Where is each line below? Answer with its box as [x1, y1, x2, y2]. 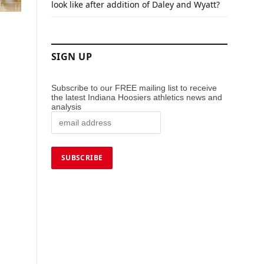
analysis [51, 102, 84, 112]
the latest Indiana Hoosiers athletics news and [51, 93, 222, 103]
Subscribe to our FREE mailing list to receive [51, 83, 217, 93]
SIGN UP [51, 50, 93, 63]
